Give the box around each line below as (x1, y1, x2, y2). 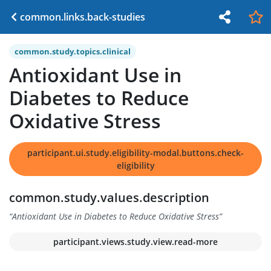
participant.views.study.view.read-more (53, 236, 218, 247)
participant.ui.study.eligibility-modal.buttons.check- (27, 147, 244, 158)
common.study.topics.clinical (15, 46, 131, 57)
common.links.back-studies (20, 10, 145, 24)
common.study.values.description (9, 189, 209, 206)
